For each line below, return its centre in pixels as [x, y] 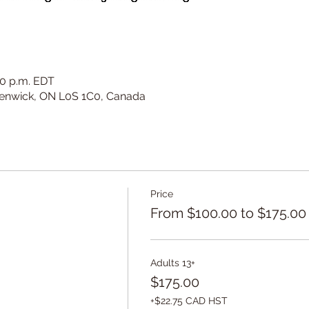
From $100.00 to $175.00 [228, 213]
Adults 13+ [172, 263]
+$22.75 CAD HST [189, 301]
